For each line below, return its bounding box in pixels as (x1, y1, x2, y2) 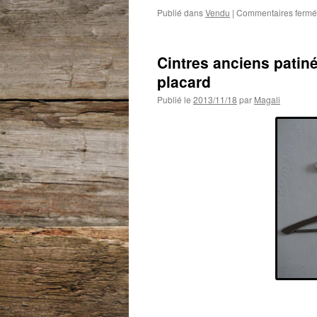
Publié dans (157, 6, 203, 18)
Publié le (157, 93, 191, 105)
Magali (254, 93, 280, 105)
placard (157, 71, 211, 92)
